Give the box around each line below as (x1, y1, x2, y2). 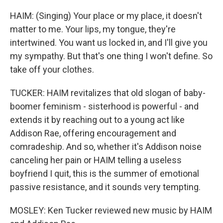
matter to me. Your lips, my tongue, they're (10, 24, 176, 34)
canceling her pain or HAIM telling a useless (10, 155, 182, 165)
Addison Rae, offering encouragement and (10, 128, 176, 138)
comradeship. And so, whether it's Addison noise (10, 141, 202, 152)
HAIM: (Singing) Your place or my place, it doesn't (10, 10, 202, 21)
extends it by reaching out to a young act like (10, 114, 185, 125)
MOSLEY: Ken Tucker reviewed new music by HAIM (10, 205, 212, 216)
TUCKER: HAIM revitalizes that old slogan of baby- (10, 88, 206, 98)
